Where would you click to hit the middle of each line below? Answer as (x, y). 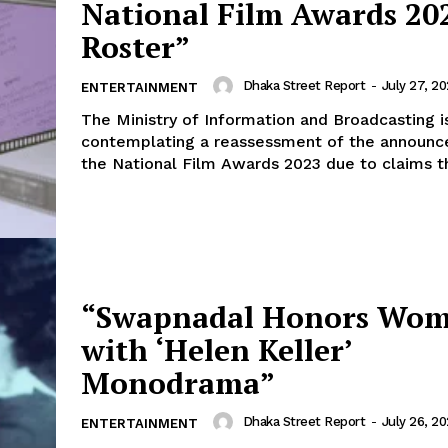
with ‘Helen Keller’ (217, 349)
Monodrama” (178, 382)
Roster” (135, 46)
